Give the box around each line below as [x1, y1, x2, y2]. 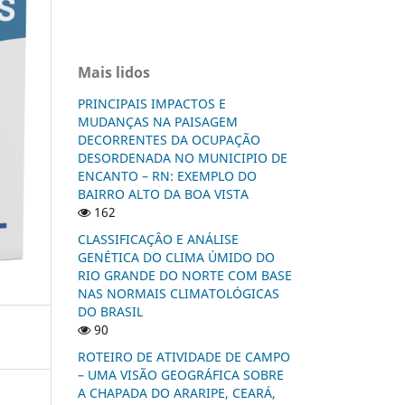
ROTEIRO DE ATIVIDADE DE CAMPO [78, 347, 290, 365]
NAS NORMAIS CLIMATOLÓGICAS [78, 284, 279, 302]
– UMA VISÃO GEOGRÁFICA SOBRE [78, 365, 284, 383]
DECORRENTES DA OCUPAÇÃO [78, 130, 260, 148]
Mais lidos [78, 61, 150, 82]
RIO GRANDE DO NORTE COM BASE [78, 266, 292, 284]
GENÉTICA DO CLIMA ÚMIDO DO [78, 248, 275, 266]
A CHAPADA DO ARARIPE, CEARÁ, [78, 383, 276, 401]
